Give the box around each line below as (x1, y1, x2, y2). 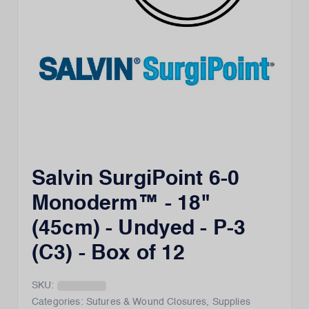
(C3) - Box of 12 (32, 243, 186, 264)
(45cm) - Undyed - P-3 (32, 219, 246, 239)
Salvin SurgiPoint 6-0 (32, 169, 240, 190)
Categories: (32, 297, 83, 307)
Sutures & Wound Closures (86, 297, 207, 307)
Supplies (212, 297, 250, 307)
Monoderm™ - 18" (32, 194, 211, 215)
